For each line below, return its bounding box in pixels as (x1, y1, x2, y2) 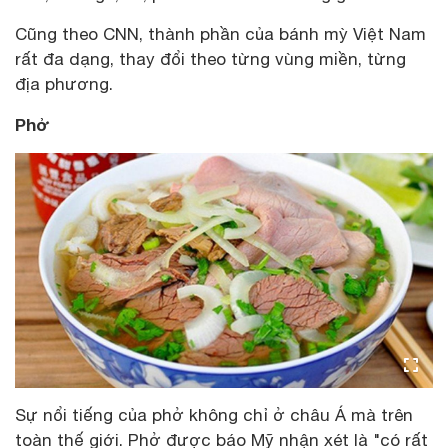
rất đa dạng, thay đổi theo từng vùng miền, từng (15, 48, 406, 69)
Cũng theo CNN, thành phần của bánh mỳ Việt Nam (15, 23, 426, 44)
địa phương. (15, 73, 113, 94)
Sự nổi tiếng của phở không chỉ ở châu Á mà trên (15, 404, 413, 425)
